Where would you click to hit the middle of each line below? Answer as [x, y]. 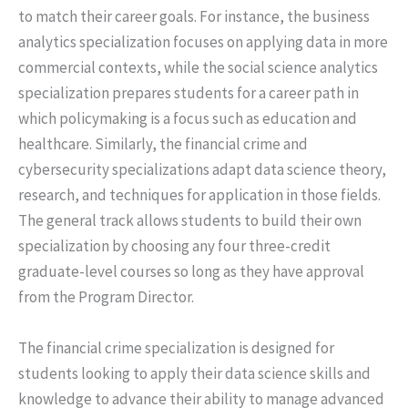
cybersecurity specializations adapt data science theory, [202, 170]
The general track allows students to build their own [190, 221]
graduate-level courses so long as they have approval [191, 272]
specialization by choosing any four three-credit [174, 246]
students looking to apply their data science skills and [194, 373]
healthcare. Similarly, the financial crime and [163, 144]
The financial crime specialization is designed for [176, 347]
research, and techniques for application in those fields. [199, 195]
